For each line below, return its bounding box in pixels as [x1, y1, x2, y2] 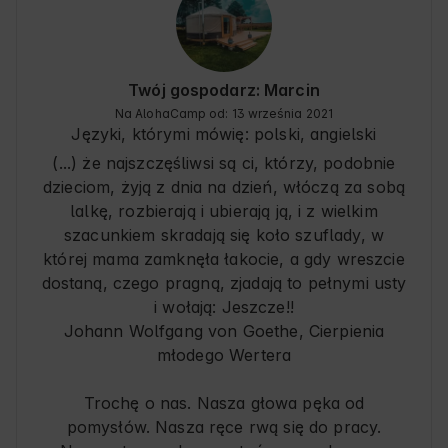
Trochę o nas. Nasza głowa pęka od [83, 393, 365, 414]
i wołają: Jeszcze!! [154, 297, 294, 318]
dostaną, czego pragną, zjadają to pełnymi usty [41, 273, 407, 294]
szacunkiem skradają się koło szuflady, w [63, 225, 384, 246]
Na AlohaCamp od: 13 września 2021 [115, 105, 333, 121]
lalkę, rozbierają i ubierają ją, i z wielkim [70, 201, 378, 222]
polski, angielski [253, 123, 377, 144]
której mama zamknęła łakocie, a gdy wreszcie [43, 249, 405, 270]
